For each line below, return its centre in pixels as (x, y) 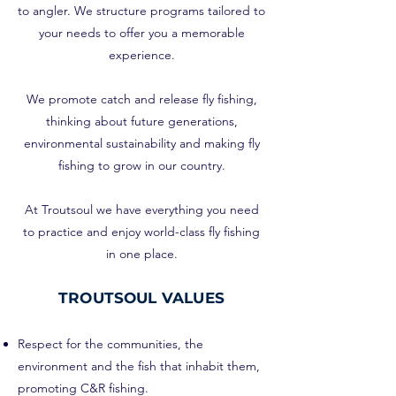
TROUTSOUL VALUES (141, 298)
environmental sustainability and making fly (141, 143)
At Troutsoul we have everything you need (141, 209)
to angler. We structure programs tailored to (141, 11)
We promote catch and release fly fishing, (141, 99)
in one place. (141, 254)
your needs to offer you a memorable (141, 33)
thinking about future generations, (141, 121)
